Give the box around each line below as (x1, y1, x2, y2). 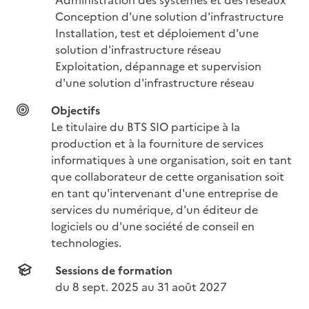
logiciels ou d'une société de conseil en (51, 217, 255, 233)
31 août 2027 (157, 278, 227, 294)
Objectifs (51, 101, 100, 117)
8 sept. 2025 (72, 278, 139, 294)
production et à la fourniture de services (51, 134, 263, 150)
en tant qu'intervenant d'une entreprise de (51, 184, 278, 200)
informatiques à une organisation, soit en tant (51, 151, 292, 167)
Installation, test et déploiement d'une (55, 24, 259, 40)
